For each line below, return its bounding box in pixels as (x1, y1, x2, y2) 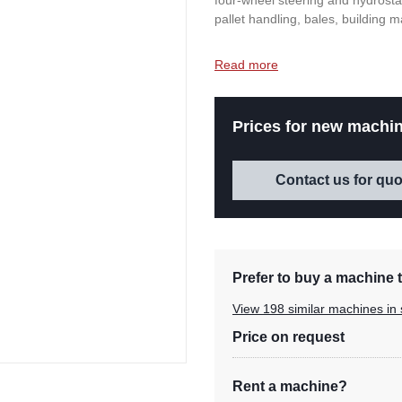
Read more (214, 57, 278, 73)
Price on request (232, 329, 345, 345)
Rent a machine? (232, 379, 347, 395)
